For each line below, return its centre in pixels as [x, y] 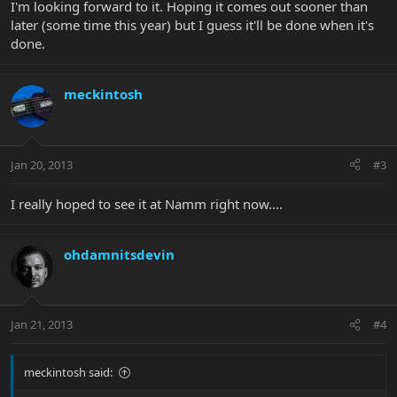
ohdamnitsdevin [119, 254]
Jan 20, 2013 [42, 164]
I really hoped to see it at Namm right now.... [147, 203]
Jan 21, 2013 [42, 325]
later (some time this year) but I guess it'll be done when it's [192, 25]
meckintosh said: [68, 373]
